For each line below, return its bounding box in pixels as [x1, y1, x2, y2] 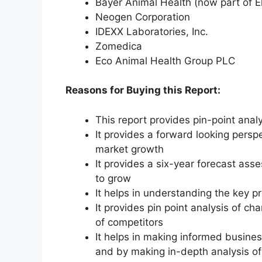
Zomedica [95, 40, 142, 52]
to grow [95, 172, 131, 184]
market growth [95, 143, 164, 155]
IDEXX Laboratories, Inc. [95, 25, 208, 37]
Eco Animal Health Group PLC [95, 54, 235, 67]
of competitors [95, 216, 163, 228]
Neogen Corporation [95, 11, 190, 23]
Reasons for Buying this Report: [65, 84, 220, 96]
